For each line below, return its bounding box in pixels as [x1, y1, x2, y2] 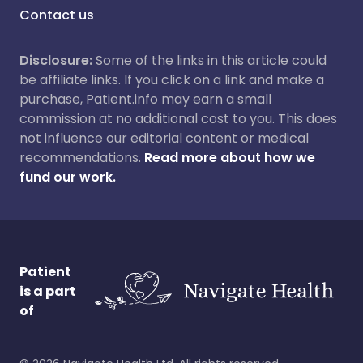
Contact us [19, 6, 94, 24]
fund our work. [19, 168, 116, 186]
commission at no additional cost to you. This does [19, 109, 337, 128]
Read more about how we [144, 148, 315, 167]
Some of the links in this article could [92, 51, 327, 70]
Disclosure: [19, 51, 92, 70]
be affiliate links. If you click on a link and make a [19, 70, 324, 89]
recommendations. [19, 148, 141, 167]
